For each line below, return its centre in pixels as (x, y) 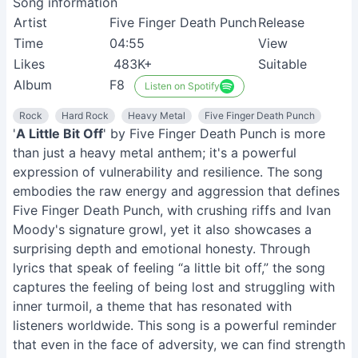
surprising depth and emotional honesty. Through (161, 249)
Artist (30, 22)
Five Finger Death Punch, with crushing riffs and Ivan (172, 210)
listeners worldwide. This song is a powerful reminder (175, 325)
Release (281, 22)
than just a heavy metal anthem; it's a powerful (155, 153)
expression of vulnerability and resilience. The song (168, 172)
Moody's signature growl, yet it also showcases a (162, 229)
